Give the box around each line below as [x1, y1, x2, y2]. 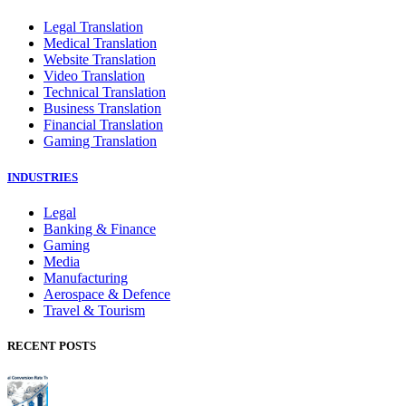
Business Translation [43, 101, 161, 117]
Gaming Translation [43, 133, 157, 150]
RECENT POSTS [7, 338, 96, 353]
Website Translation [43, 52, 156, 68]
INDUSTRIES [7, 169, 78, 184]
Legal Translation [43, 19, 143, 35]
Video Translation [43, 68, 145, 84]
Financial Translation [43, 117, 163, 133]
